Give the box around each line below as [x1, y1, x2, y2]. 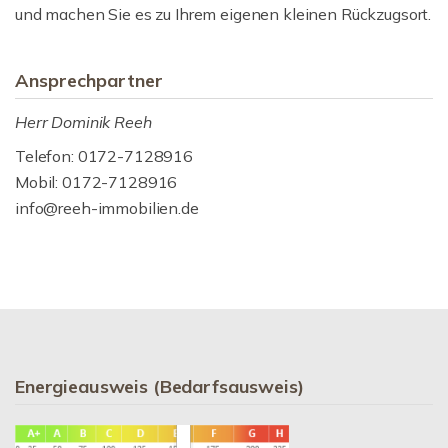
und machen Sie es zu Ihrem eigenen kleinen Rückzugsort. [15, 4, 432, 24]
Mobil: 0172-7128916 [15, 172, 178, 192]
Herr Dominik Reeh [15, 112, 152, 132]
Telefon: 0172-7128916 [15, 146, 193, 166]
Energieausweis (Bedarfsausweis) [15, 375, 304, 398]
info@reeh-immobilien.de [15, 198, 199, 218]
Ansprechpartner [15, 69, 163, 92]
